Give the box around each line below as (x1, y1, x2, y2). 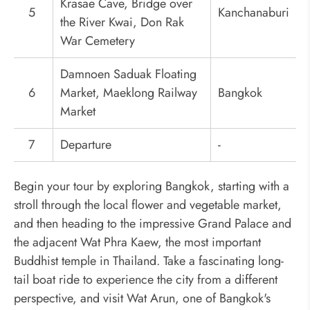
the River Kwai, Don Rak (60, 12, 184, 31)
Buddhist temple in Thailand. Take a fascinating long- (14, 252, 284, 271)
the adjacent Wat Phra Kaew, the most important (14, 233, 261, 252)
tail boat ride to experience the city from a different (14, 271, 277, 289)
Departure (60, 135, 111, 154)
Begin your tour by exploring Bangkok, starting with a (14, 177, 289, 196)
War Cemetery (60, 31, 135, 50)
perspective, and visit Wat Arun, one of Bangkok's (14, 289, 271, 308)
